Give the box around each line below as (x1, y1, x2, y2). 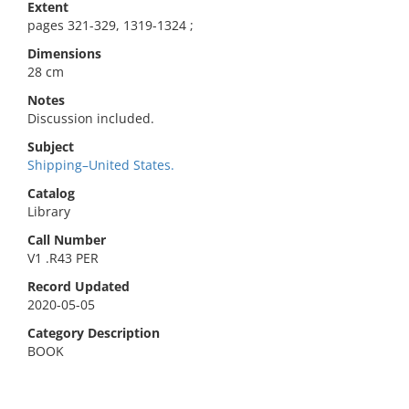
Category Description (27, 324, 160, 341)
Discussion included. (27, 110, 154, 127)
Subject (27, 138, 74, 155)
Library (27, 203, 70, 220)
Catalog (27, 184, 75, 202)
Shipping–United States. (27, 156, 174, 173)
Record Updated (27, 278, 130, 295)
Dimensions (27, 45, 101, 62)
